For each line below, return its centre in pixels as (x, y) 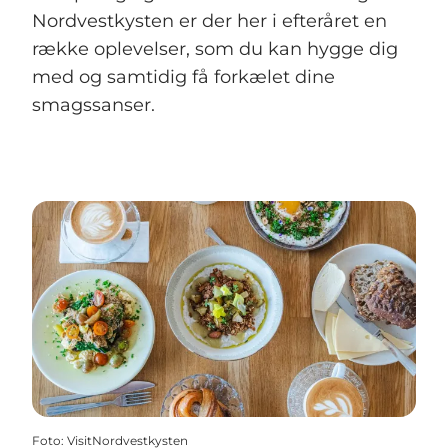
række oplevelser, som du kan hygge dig (215, 49)
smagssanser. (93, 105)
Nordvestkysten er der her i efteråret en (209, 21)
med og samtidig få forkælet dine (183, 77)
